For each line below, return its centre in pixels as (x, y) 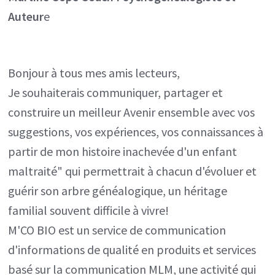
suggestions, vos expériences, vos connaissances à (136, 131)
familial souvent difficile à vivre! (89, 210)
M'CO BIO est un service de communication (117, 230)
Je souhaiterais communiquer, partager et (116, 92)
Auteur (26, 16)
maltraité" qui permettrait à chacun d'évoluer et (133, 171)
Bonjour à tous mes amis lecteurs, (94, 72)
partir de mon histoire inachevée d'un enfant (123, 151)
